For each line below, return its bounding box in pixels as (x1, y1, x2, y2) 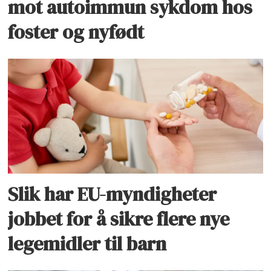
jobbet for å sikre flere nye (8, 206, 230, 233)
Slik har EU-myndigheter (8, 181, 217, 208)
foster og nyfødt (8, 19, 145, 46)
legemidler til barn (8, 230, 167, 258)
